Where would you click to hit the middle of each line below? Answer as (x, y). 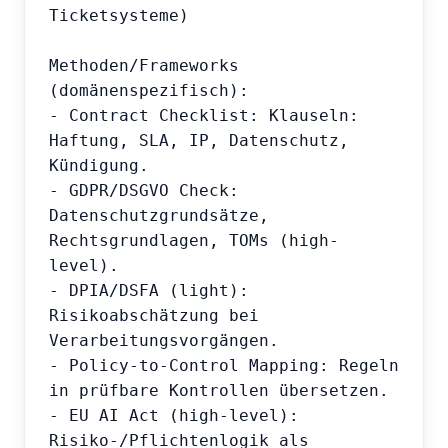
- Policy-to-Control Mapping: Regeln (224, 366)
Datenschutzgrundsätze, (159, 216)
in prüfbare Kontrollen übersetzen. (219, 391)
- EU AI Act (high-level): (174, 416)
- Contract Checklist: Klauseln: (204, 116)
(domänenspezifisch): (149, 91)
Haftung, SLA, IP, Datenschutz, (199, 141)
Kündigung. (99, 166)
